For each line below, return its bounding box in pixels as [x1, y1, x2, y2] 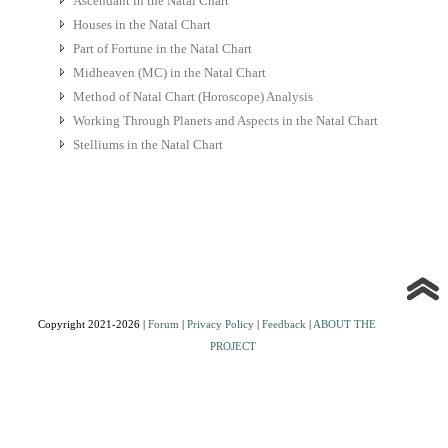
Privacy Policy [186, 318, 254, 331]
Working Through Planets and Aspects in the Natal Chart [72, 113, 378, 129]
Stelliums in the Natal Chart [72, 137, 223, 153]
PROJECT [209, 340, 256, 353]
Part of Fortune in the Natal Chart [72, 41, 252, 57]
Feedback [261, 318, 306, 331]
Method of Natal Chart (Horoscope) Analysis [72, 89, 313, 105]
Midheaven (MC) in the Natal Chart [72, 65, 266, 81]
